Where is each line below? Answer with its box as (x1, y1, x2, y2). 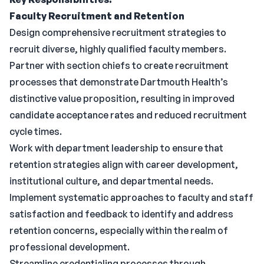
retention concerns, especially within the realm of (9, 225, 228, 236)
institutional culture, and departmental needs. (9, 175, 213, 187)
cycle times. (9, 126, 62, 137)
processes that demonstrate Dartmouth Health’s (9, 76, 228, 88)
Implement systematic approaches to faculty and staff (9, 192, 253, 203)
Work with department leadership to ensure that (9, 142, 223, 154)
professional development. (9, 241, 130, 253)
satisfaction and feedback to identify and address (9, 208, 233, 220)
